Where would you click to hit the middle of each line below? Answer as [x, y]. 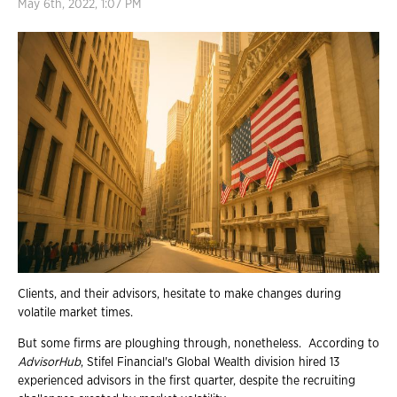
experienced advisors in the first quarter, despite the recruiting [187, 381]
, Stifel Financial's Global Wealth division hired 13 [210, 362]
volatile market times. [75, 312]
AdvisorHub [49, 362]
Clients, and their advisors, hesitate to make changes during [179, 294]
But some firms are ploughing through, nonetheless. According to [198, 343]
